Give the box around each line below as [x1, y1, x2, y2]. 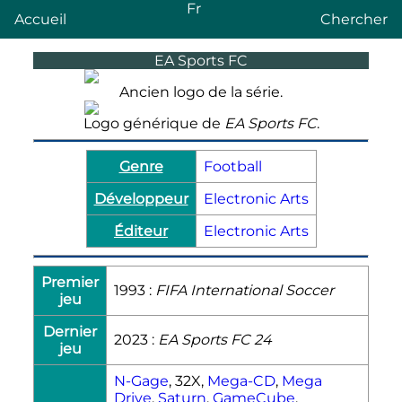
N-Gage [114, 371, 169, 389]
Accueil [14, 11, 66, 28]
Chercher [320, 11, 388, 28]
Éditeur [114, 222, 168, 240]
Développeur [93, 189, 188, 207]
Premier [41, 273, 99, 291]
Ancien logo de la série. [119, 83, 283, 100]
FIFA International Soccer [155, 281, 334, 299]
